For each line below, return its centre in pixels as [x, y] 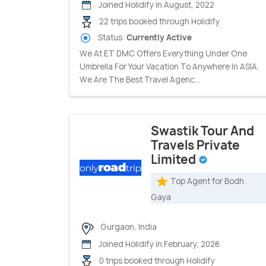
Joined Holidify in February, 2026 [158, 244]
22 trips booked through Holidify [159, 21]
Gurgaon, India [128, 227]
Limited [175, 160]
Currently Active [159, 38]
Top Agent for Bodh [207, 181]
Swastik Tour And [202, 131]
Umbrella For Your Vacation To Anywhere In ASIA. [169, 67]
